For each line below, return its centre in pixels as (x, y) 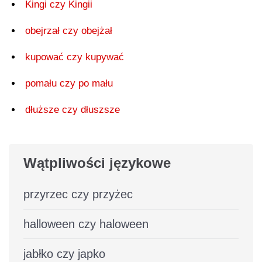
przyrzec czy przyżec (78, 194)
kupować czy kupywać (75, 57)
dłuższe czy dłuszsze (73, 109)
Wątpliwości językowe (97, 163)
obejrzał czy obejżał (69, 30)
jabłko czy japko (64, 254)
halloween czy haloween (86, 224)
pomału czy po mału (69, 83)
